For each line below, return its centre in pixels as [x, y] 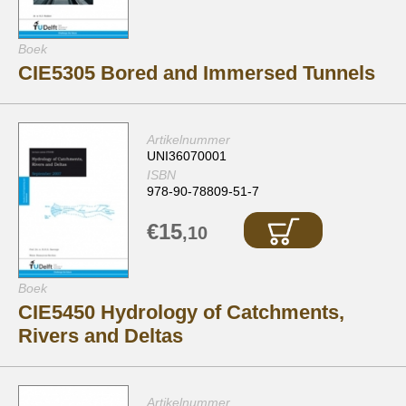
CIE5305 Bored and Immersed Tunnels [197, 73]
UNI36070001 [187, 156]
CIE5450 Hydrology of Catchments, [181, 313]
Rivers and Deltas [101, 336]
